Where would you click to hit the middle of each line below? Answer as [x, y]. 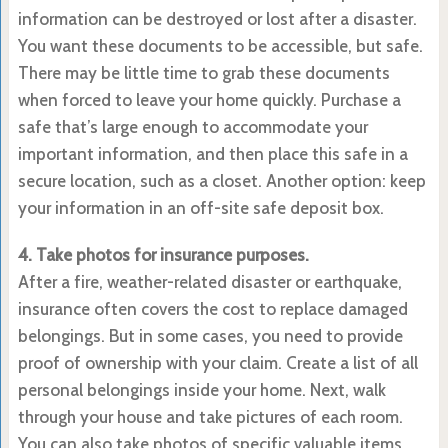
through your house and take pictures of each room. [210, 416]
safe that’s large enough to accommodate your [192, 126]
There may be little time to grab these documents [203, 72]
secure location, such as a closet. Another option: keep [221, 180]
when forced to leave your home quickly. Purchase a [209, 99]
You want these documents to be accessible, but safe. [220, 45]
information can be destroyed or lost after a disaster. [217, 18]
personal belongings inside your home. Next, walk [201, 389]
